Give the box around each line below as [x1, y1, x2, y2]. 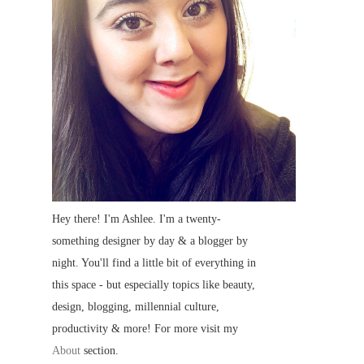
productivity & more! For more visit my [52, 323, 238, 335]
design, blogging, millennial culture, [52, 301, 219, 313]
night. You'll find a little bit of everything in [52, 257, 256, 269]
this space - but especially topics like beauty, [52, 279, 255, 291]
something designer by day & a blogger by [52, 235, 248, 247]
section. [80, 344, 119, 357]
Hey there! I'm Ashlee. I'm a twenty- [52, 213, 221, 225]
